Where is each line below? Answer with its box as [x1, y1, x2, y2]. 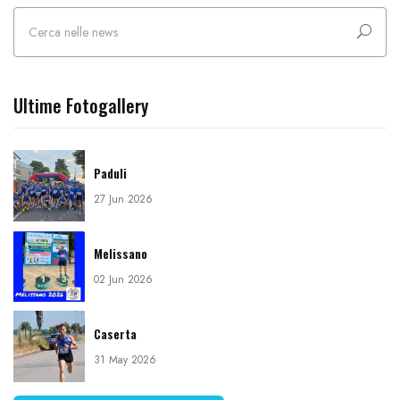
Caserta [94, 324, 137, 344]
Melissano [94, 244, 147, 263]
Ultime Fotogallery [13, 92, 148, 120]
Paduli [94, 163, 127, 183]
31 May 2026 [94, 352, 156, 369]
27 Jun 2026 [94, 191, 153, 208]
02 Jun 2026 [94, 271, 153, 288]
